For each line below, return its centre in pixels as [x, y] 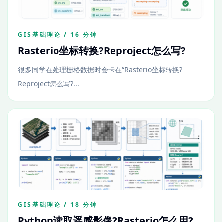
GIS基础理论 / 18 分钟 [58, 204]
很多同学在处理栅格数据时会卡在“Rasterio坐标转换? [100, 70]
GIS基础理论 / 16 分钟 [58, 34]
